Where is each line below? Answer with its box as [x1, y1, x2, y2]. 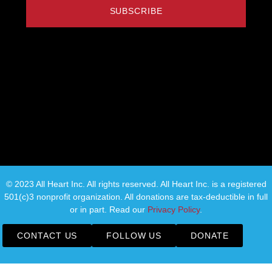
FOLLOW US [106, 231, 162, 241]
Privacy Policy [148, 204, 200, 214]
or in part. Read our [70, 204, 148, 214]
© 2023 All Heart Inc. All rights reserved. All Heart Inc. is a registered [5, 178, 267, 189]
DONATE [191, 231, 229, 241]
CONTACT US [17, 231, 78, 241]
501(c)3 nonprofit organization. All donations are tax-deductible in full [4, 191, 268, 202]
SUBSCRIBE [109, 6, 163, 16]
